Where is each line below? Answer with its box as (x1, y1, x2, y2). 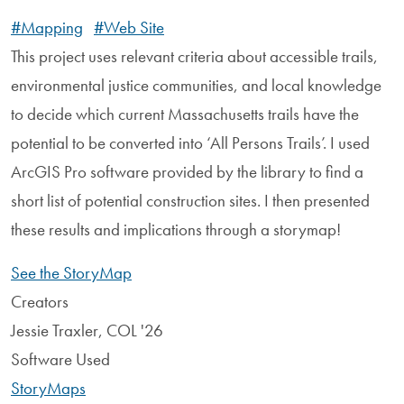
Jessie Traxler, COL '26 (11, 318, 163, 342)
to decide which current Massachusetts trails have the (11, 102, 359, 125)
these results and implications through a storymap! (11, 217, 341, 241)
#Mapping (11, 15, 83, 39)
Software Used (11, 347, 110, 371)
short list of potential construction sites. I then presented (11, 188, 370, 212)
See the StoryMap (11, 261, 132, 284)
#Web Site (94, 15, 164, 39)
